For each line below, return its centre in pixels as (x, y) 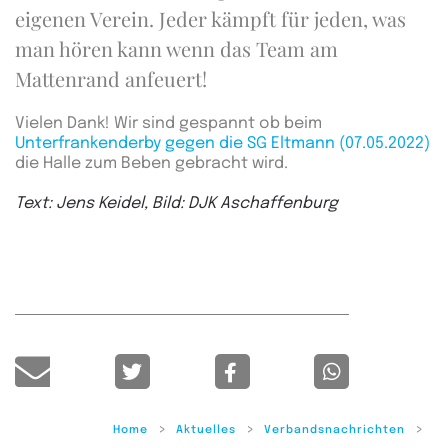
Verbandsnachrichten (334, 430)
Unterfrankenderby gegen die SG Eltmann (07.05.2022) (222, 143)
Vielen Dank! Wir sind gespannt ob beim (168, 123)
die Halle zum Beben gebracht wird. (153, 163)
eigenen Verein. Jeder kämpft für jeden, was (210, 18)
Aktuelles (206, 430)
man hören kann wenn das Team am (176, 48)
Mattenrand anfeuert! (111, 78)
